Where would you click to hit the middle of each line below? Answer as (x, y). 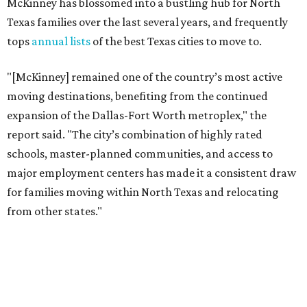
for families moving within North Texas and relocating (143, 192)
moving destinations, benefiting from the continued (137, 96)
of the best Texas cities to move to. (176, 41)
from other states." (54, 211)
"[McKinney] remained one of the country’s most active (145, 77)
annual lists (61, 41)
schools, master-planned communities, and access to (140, 154)
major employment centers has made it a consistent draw (151, 173)
